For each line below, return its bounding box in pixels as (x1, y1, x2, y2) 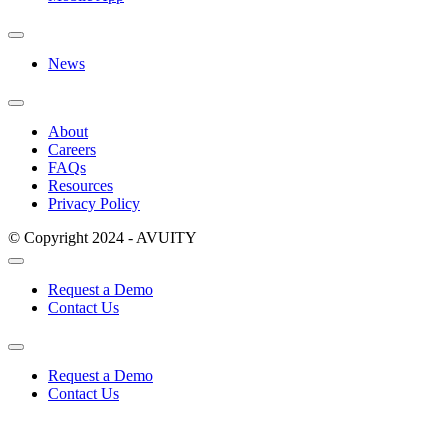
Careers (48, 140, 96, 158)
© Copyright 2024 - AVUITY (8, 228, 197, 246)
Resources (48, 176, 113, 194)
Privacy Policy (48, 194, 140, 212)
